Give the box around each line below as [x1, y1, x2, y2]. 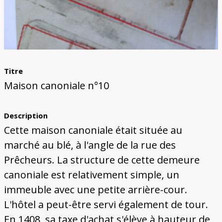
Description [3, 111, 48, 121]
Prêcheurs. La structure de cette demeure [3, 153, 200, 167]
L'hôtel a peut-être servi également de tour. [3, 198, 208, 212]
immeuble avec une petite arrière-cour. [3, 183, 187, 197]
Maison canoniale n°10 [3, 79, 109, 93]
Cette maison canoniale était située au [3, 123, 182, 137]
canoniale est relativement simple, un [3, 168, 179, 182]
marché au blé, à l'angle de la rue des [3, 138, 176, 152]
